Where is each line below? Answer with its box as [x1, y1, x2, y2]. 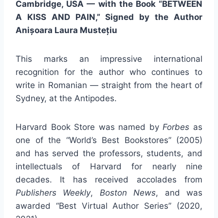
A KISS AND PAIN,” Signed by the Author [16, 12, 202, 22]
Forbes [163, 122, 190, 132]
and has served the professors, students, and [16, 148, 202, 159]
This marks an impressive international [16, 54, 202, 64]
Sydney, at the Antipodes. [16, 93, 117, 104]
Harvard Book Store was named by [16, 122, 163, 132]
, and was [156, 188, 203, 198]
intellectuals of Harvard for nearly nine [16, 162, 202, 172]
